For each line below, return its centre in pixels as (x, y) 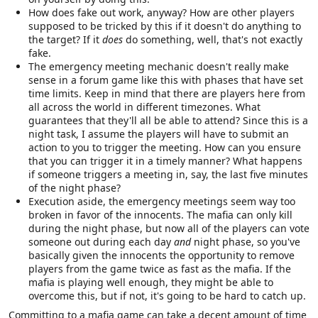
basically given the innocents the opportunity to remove (161, 255)
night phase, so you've (247, 241)
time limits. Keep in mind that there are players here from (167, 93)
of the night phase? (75, 187)
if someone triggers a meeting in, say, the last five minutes (168, 174)
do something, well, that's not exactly (213, 39)
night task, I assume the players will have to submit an (159, 133)
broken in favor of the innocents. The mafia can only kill (160, 214)
